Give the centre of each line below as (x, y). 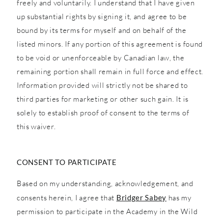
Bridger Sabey (141, 197)
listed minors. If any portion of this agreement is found (110, 44)
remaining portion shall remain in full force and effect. (110, 71)
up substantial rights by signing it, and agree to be (102, 16)
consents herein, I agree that (66, 197)
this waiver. (36, 126)
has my (179, 197)
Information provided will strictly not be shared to (102, 85)
